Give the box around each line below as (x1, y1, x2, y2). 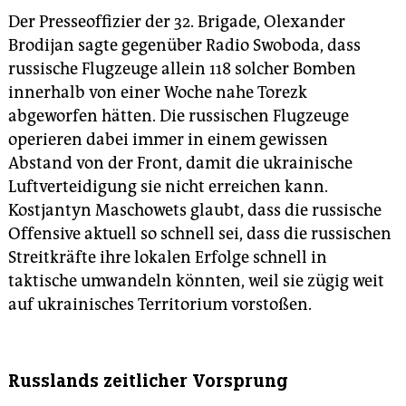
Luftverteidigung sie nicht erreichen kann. (8, 177, 328, 198)
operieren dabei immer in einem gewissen (8, 130, 328, 150)
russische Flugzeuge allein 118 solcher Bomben (8, 59, 356, 80)
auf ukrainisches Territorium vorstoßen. (8, 295, 312, 315)
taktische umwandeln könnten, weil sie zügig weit (8, 271, 384, 292)
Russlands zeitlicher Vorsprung (8, 370, 288, 393)
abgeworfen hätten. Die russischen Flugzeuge (8, 106, 349, 127)
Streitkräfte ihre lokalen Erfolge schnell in (8, 247, 327, 268)
